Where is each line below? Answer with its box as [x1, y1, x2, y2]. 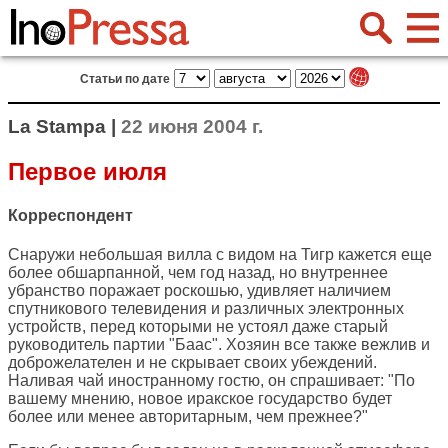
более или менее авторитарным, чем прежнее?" [8, 408, 368, 426]
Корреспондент [8, 207, 133, 225]
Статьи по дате [79, 72, 170, 86]
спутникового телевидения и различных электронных [8, 300, 404, 318]
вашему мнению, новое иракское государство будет [8, 390, 392, 408]
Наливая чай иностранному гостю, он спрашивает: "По [8, 372, 415, 390]
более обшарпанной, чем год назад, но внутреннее [8, 264, 388, 282]
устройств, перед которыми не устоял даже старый [8, 318, 388, 336]
